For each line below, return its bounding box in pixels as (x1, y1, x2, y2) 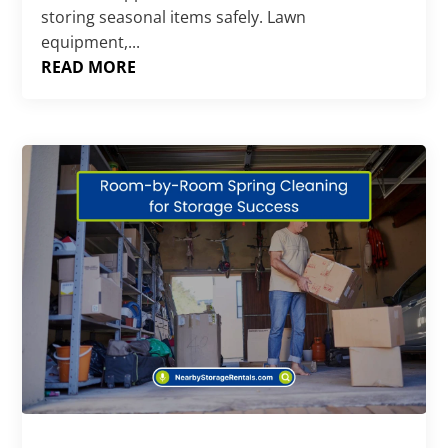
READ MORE (41, 56, 137, 78)
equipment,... (41, 31, 141, 53)
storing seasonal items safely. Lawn (41, 6, 307, 28)
